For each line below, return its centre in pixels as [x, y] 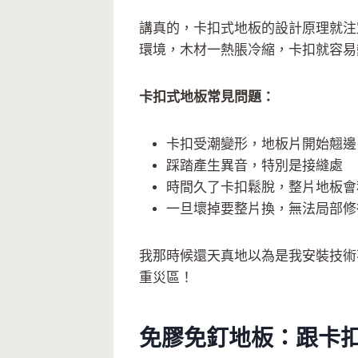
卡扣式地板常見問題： [207, 97]
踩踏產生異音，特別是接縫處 [255, 166]
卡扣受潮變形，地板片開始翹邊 [261, 145]
